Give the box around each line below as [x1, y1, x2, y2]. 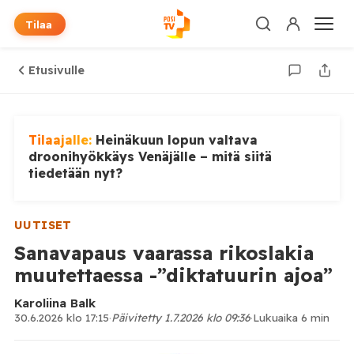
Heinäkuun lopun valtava [95, 132, 258, 148]
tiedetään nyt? [28, 165, 122, 181]
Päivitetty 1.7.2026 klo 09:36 [111, 311, 250, 324]
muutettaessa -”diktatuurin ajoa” [13, 263, 333, 287]
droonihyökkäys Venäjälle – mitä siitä [28, 149, 272, 164]
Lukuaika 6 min [252, 311, 330, 324]
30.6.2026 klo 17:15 [13, 311, 109, 324]
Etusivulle [28, 63, 85, 77]
